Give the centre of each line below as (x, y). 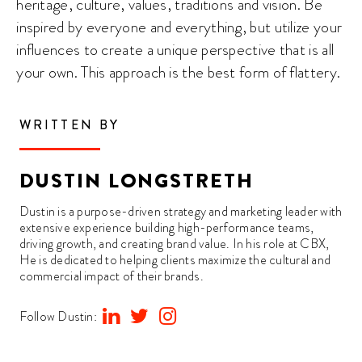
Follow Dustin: (58, 317)
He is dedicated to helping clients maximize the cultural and (175, 260)
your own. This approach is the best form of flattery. (179, 72)
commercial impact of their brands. (111, 276)
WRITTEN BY (69, 125)
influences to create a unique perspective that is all (175, 49)
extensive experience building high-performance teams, (166, 228)
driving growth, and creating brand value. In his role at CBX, (174, 244)
